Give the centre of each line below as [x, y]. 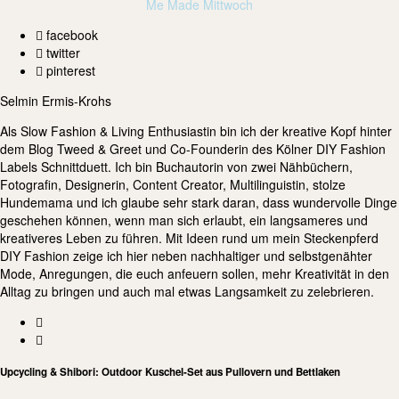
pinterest [69, 70]
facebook [70, 34]
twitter [61, 52]
